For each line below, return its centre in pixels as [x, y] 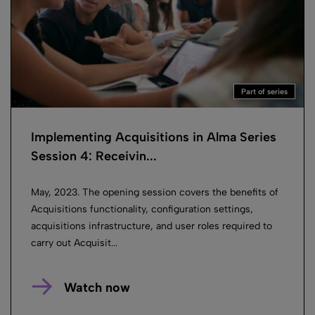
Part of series [264, 92]
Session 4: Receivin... [94, 156]
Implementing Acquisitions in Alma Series [154, 137]
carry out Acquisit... [74, 243]
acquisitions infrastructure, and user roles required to [152, 226]
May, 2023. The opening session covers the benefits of [155, 192]
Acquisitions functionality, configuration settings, [142, 209]
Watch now [97, 287]
